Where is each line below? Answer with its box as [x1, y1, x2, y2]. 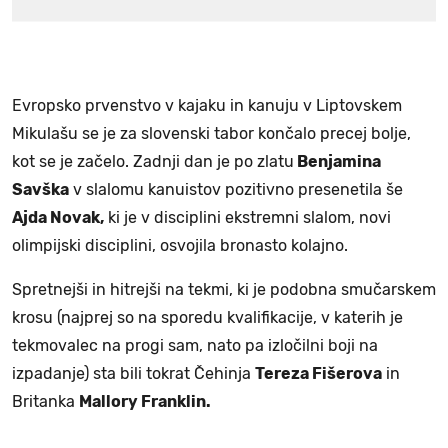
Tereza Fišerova [255, 363, 382, 383]
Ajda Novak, [12, 207, 104, 227]
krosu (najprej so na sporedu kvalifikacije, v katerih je [12, 307, 403, 327]
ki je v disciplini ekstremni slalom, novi [104, 207, 391, 227]
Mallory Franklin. [79, 391, 211, 411]
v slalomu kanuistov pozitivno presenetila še [69, 179, 403, 199]
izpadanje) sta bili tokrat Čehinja [12, 363, 255, 383]
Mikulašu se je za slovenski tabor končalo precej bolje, [12, 123, 411, 143]
